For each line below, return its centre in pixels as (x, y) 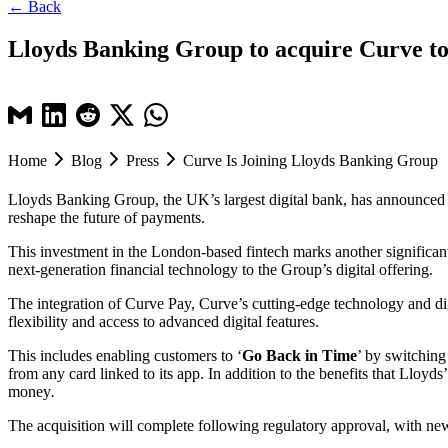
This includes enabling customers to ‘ (125, 355)
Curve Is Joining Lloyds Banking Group (310, 160)
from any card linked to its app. (106, 373)
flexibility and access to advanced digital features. (165, 321)
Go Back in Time (299, 355)
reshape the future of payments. (108, 217)
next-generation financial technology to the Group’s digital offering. (226, 269)
